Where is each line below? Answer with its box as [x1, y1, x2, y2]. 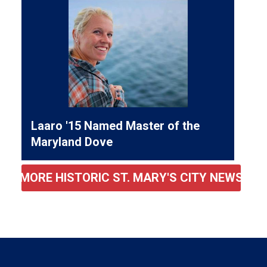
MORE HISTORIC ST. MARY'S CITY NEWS [19, 170, 243, 185]
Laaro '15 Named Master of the [31, 118, 200, 133]
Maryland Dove [31, 134, 113, 149]
